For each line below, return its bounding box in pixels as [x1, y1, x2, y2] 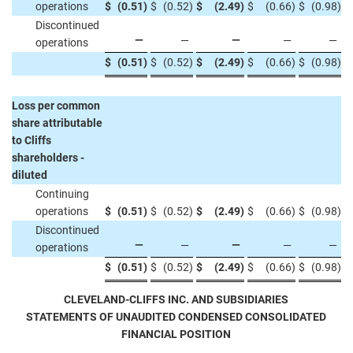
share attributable [12, 117, 102, 129]
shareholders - [12, 151, 84, 164]
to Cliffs [12, 134, 51, 147]
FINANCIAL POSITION [121, 328, 231, 340]
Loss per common [12, 99, 100, 112]
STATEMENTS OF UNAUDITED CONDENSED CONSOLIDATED [26, 310, 326, 323]
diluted [12, 169, 47, 181]
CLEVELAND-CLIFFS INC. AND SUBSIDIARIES [64, 293, 288, 306]
